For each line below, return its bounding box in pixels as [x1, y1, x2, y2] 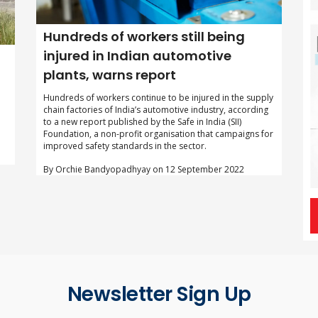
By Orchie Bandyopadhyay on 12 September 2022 [43, 163, 244, 175]
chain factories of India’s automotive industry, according [43, 103, 268, 116]
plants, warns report [43, 65, 176, 84]
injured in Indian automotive [43, 46, 231, 65]
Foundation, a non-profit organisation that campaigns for [43, 127, 273, 140]
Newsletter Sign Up [67, 280, 251, 308]
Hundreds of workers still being [43, 27, 245, 45]
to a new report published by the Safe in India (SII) [43, 115, 241, 128]
